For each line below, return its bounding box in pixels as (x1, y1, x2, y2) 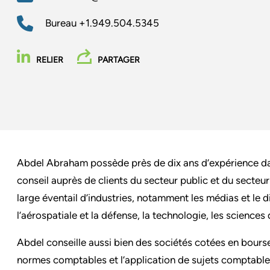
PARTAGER (98, 54, 140, 65)
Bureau (45, 16, 79, 29)
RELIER (36, 54, 63, 65)
